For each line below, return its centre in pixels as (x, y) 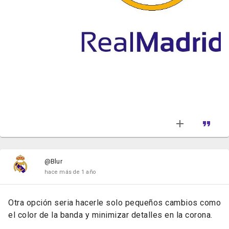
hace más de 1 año (70, 172)
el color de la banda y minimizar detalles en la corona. (110, 215)
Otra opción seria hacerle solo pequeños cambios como (114, 203)
